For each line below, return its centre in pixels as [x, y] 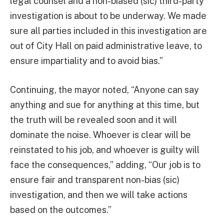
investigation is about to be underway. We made [108, 16]
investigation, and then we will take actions [99, 195]
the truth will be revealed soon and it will [93, 120]
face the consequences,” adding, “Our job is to [105, 165]
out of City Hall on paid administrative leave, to [106, 46]
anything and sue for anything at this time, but [105, 105]
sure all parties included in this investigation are [108, 31]
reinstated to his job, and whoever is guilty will [105, 150]
